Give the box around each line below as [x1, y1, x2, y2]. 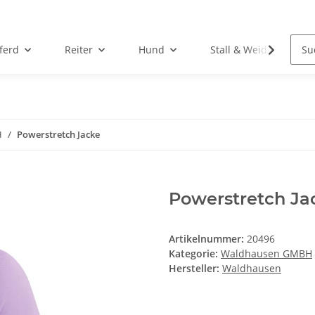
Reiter [64, 43, 93, 57]
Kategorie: [169, 247, 221, 261]
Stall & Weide [210, 43, 273, 57]
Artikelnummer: [169, 232, 247, 246]
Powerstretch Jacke [17, 128, 100, 141]
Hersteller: [169, 262, 219, 276]
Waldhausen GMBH [221, 247, 312, 261]
